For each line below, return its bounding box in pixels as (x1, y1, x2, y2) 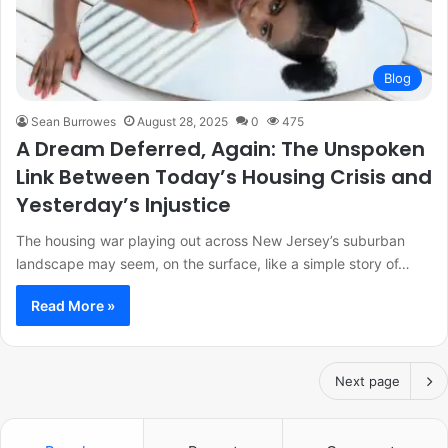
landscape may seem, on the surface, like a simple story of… (16, 254, 410, 272)
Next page (335, 372, 400, 389)
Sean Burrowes (31, 113, 116, 129)
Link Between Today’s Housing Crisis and (16, 162, 432, 191)
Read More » (31, 296, 115, 314)
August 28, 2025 (137, 113, 228, 129)
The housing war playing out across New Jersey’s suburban (16, 231, 405, 249)
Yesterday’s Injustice (16, 190, 231, 219)
